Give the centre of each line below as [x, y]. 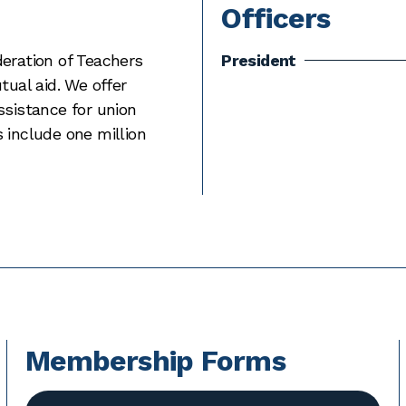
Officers [276, 19]
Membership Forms [155, 362]
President [259, 61]
